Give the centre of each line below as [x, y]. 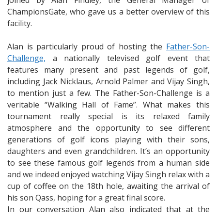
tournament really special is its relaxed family [108, 116]
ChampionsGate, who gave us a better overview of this [108, 12]
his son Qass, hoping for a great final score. [86, 198]
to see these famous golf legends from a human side [108, 163]
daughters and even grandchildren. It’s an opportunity [108, 151]
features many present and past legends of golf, [108, 70]
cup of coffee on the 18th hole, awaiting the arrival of [108, 186]
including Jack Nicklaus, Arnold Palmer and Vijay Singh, [108, 81]
